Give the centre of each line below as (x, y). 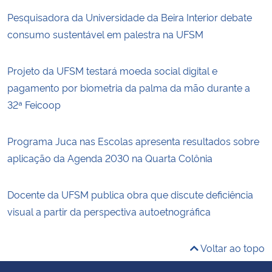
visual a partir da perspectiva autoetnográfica (109, 211)
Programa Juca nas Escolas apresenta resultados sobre (133, 141)
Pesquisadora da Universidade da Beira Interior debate (130, 17)
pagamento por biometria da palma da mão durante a (129, 87)
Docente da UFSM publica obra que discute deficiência (130, 194)
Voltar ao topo (232, 247)
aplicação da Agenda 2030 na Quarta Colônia (110, 158)
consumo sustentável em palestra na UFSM (105, 34)
